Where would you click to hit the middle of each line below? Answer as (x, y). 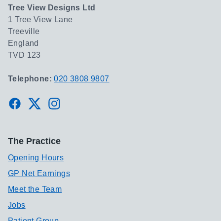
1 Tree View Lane (40, 19)
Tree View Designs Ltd (52, 8)
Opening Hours (36, 158)
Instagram (69, 103)
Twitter (42, 103)
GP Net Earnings (39, 173)
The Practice (34, 141)
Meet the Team (35, 189)
